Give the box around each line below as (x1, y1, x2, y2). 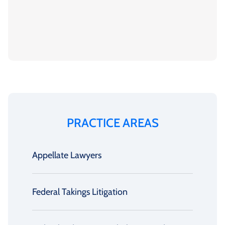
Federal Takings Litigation (32, 186, 128, 197)
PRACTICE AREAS (66, 115, 159, 130)
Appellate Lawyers (32, 149, 101, 161)
